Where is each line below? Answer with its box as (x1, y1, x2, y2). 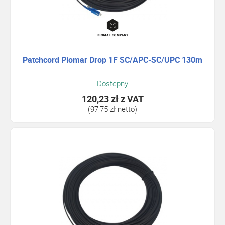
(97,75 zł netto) (88, 104, 137, 115)
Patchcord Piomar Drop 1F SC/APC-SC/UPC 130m (23, 54, 202, 65)
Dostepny (97, 78, 128, 89)
